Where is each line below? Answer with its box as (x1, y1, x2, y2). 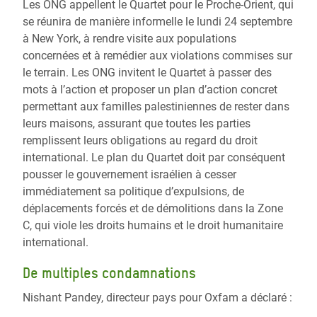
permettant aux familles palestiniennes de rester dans (23, 100, 289, 113)
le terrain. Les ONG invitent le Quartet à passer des (23, 66, 272, 79)
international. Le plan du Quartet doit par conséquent (23, 151, 285, 164)
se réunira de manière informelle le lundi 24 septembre (23, 15, 292, 28)
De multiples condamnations (23, 265, 196, 282)
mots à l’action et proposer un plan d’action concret (23, 83, 277, 96)
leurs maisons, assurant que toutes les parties (23, 117, 250, 130)
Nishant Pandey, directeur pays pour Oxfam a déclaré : (23, 291, 292, 304)
